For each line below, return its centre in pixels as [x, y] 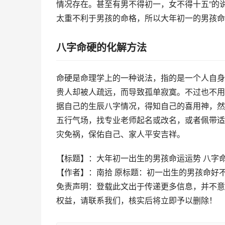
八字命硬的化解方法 [101, 47]
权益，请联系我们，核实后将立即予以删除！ [137, 200]
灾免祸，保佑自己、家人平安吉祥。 [121, 134]
